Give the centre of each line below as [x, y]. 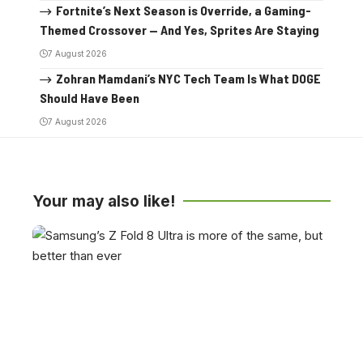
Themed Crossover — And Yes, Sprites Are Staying [179, 29]
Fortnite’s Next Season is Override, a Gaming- [183, 10]
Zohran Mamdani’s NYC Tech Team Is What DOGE [188, 78]
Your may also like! [104, 201]
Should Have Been [90, 97]
